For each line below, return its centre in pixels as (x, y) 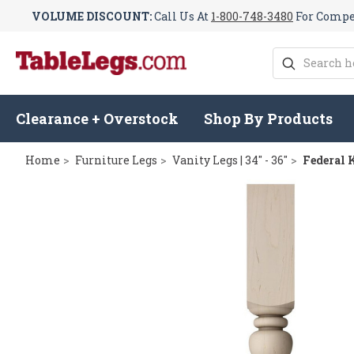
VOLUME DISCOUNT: (92, 16)
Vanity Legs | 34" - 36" (230, 160)
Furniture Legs (116, 160)
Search (292, 56)
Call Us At (181, 16)
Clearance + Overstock (97, 119)
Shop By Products (269, 119)
